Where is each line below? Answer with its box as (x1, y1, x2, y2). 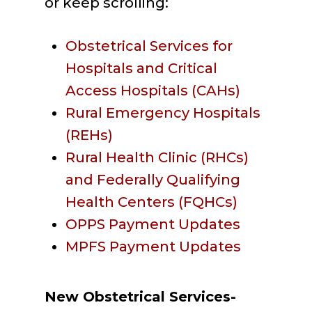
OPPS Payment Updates (65, 216, 240, 233)
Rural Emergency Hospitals (65, 104, 260, 121)
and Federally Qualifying (65, 171, 240, 188)
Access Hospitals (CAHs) (65, 82, 240, 99)
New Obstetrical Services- (45, 288, 236, 305)
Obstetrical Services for (65, 38, 233, 54)
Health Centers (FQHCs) (65, 194, 237, 210)
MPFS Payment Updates (65, 238, 241, 255)
